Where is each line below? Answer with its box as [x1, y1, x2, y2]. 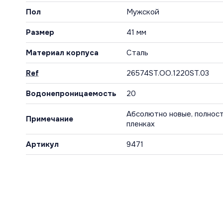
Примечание [26, 114, 73, 124]
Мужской [126, 7, 159, 17]
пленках [126, 119, 155, 129]
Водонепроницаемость [26, 89, 116, 99]
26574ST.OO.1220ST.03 [126, 68, 209, 79]
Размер [26, 27, 54, 38]
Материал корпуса [26, 48, 99, 58]
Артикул [26, 139, 59, 150]
